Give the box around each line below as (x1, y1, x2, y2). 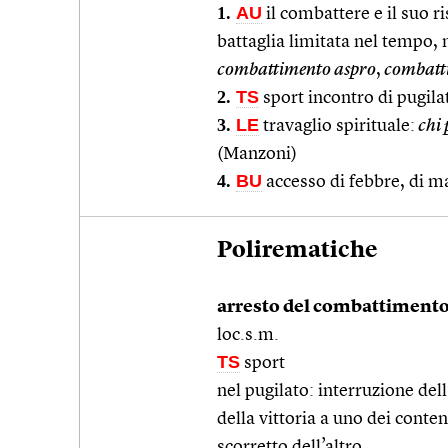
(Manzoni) (217, 144, 297, 163)
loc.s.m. (217, 325, 279, 344)
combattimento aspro (217, 60, 376, 79)
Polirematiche (217, 239, 378, 262)
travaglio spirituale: (259, 116, 415, 135)
